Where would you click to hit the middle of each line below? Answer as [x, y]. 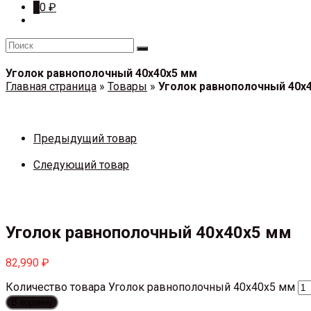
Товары [127, 86]
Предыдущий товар [85, 138]
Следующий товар [81, 165]
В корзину [32, 302]
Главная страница [51, 86]
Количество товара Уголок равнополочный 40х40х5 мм [150, 287]
